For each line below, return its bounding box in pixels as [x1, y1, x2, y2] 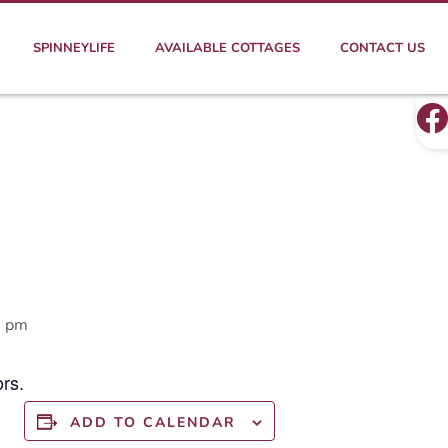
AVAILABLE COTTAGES [155, 39, 300, 57]
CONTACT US [340, 39, 425, 57]
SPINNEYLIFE [33, 39, 115, 57]
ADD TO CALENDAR [70, 413, 236, 432]
